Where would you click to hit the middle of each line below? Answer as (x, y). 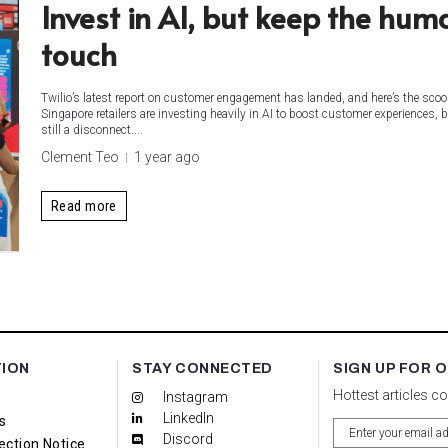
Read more (84, 205)
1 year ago (167, 157)
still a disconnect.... (92, 130)
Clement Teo (80, 157)
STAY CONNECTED (203, 368)
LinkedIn (189, 418)
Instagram (196, 397)
